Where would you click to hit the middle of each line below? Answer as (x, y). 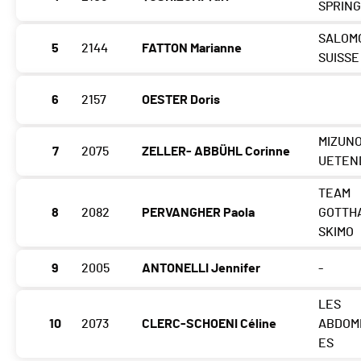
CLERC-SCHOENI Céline (209, 324)
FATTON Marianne (192, 49)
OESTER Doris (181, 100)
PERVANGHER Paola (198, 213)
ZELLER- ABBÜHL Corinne (216, 152)
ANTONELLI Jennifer (201, 269)
